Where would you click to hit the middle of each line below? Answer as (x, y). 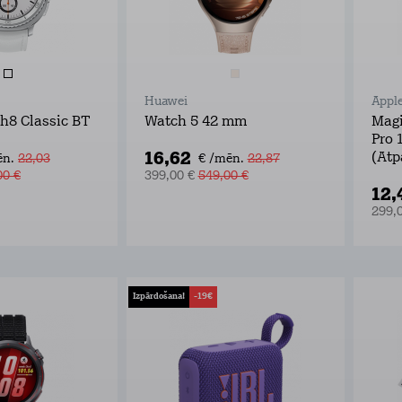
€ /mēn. (220, 159)
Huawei (166, 102)
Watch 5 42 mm (195, 122)
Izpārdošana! (158, 297)
